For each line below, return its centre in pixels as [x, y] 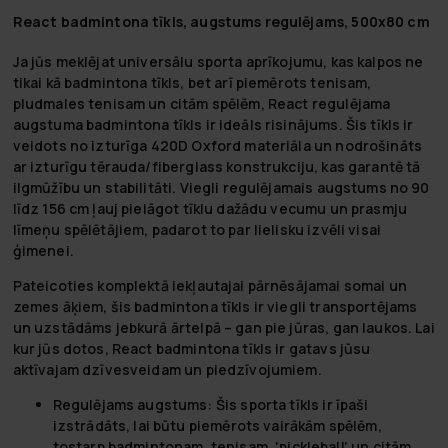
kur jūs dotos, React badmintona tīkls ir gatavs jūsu [191, 348]
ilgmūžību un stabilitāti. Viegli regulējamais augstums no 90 [221, 187]
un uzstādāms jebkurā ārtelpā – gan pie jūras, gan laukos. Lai [223, 327]
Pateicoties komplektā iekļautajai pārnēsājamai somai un [209, 285]
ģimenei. [43, 250]
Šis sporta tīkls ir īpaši [290, 404]
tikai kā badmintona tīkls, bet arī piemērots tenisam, [192, 82]
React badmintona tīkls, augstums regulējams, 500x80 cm [221, 22]
